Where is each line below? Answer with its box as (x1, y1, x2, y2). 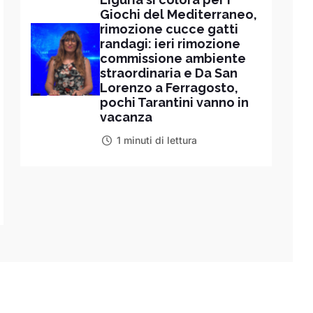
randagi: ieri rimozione (100, 36, 241, 51)
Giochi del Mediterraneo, (100, 6, 258, 22)
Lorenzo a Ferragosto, (100, 80, 239, 95)
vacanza (100, 109, 153, 124)
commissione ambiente (100, 50, 247, 66)
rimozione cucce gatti (100, 21, 239, 36)
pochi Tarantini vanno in (100, 94, 249, 110)
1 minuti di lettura (116, 133, 197, 146)
